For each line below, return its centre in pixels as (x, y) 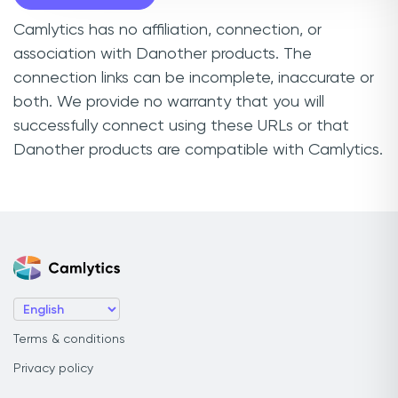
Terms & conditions (69, 339)
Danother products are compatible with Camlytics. (198, 150)
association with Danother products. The (163, 54)
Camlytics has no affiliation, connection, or (167, 30)
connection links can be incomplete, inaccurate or (194, 78)
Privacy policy (53, 369)
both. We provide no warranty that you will (169, 102)
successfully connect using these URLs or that (181, 126)
